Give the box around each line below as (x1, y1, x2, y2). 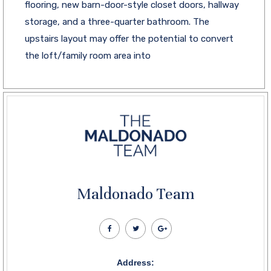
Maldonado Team (76, 183, 195, 204)
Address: (117, 257, 154, 267)
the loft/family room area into (25, 50, 151, 61)
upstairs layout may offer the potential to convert (25, 33, 233, 44)
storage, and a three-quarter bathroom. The (25, 16, 209, 27)
